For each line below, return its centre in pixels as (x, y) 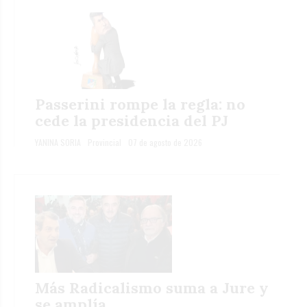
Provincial (105, 143)
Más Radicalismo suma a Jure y (152, 287)
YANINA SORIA (58, 143)
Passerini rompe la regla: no (140, 105)
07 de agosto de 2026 (165, 143)
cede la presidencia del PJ (132, 121)
